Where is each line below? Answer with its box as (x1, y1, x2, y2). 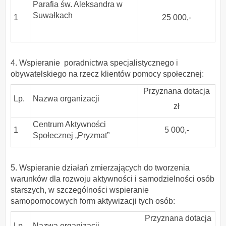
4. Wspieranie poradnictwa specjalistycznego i (11, 59, 178, 68)
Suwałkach (33, 11, 73, 20)
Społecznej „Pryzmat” (33, 131, 109, 140)
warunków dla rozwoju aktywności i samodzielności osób (11, 175, 214, 184)
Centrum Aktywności (33, 120, 106, 129)
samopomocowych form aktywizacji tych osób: (11, 197, 179, 206)
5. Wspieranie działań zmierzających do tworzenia (11, 163, 190, 173)
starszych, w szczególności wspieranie (11, 186, 149, 195)
